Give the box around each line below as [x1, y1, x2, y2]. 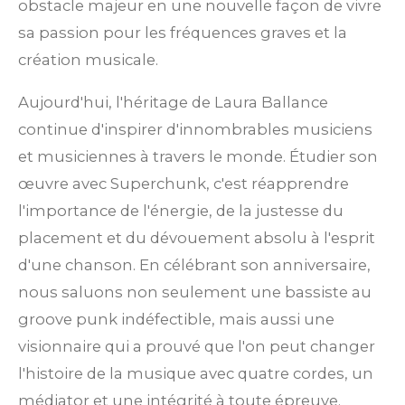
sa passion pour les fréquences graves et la [18, 24, 347, 42]
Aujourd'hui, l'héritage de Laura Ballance [18, 92, 328, 111]
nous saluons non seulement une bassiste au [18, 282, 372, 301]
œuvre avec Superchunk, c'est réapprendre [18, 174, 349, 193]
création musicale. [18, 51, 158, 70]
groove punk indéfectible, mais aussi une [18, 309, 334, 328]
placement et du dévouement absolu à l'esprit [18, 228, 375, 247]
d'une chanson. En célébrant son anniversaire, [18, 255, 371, 274]
